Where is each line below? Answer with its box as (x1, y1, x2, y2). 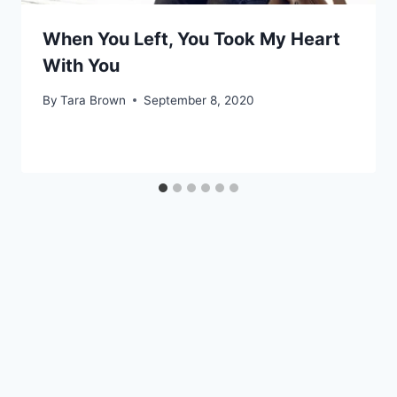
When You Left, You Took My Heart (43, 28, 340, 51)
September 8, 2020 (144, 92, 255, 107)
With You (43, 55, 120, 77)
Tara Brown (60, 92, 127, 107)
